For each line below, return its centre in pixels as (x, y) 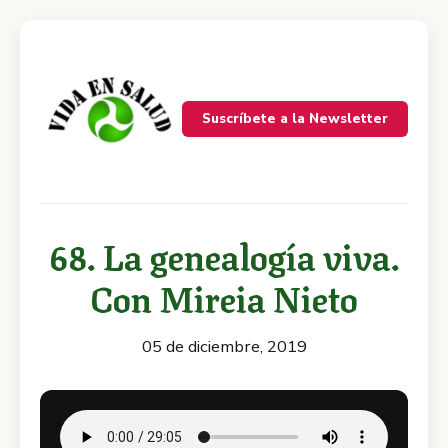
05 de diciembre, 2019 (224, 346)
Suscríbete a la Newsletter (295, 118)
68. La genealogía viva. (224, 254)
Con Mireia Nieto (224, 296)
